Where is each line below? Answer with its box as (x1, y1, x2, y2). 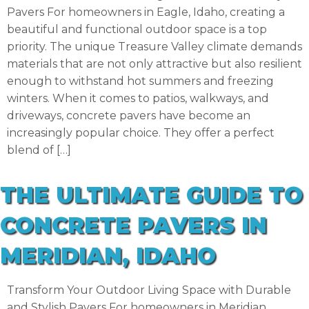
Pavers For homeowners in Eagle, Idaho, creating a (7, 6, 285, 19)
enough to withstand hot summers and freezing (7, 74, 274, 88)
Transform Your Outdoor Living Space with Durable (7, 283, 291, 297)
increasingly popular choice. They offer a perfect (7, 126, 275, 140)
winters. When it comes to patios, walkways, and (7, 92, 269, 106)
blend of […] (7, 143, 71, 157)
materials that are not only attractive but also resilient (7, 57, 302, 71)
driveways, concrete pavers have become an (7, 109, 250, 123)
